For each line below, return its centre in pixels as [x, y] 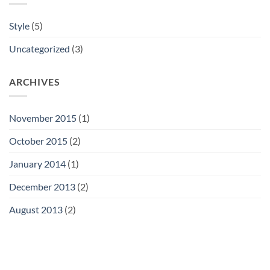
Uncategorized [39, 48]
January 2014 [37, 164]
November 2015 [43, 118]
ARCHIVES [35, 81]
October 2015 [38, 141]
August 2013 [36, 210]
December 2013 [42, 187]
